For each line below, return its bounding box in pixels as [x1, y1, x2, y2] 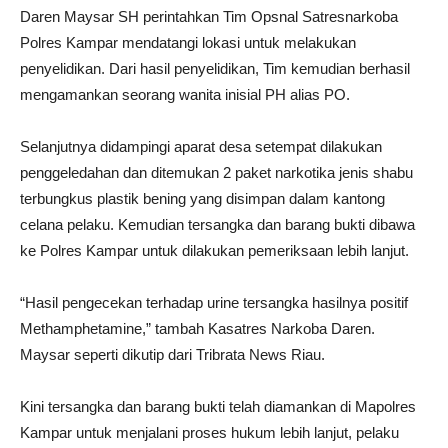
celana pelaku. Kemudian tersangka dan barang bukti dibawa [20, 216, 415, 234]
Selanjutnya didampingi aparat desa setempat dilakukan [20, 138, 382, 156]
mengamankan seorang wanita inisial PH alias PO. [20, 86, 350, 104]
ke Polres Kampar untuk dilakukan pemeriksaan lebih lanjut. [20, 242, 409, 260]
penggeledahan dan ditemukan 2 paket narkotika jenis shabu [20, 164, 413, 182]
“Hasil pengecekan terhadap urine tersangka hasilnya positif [20, 294, 408, 312]
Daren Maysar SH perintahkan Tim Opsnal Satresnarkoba [20, 8, 398, 26]
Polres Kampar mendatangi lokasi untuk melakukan [20, 34, 356, 52]
